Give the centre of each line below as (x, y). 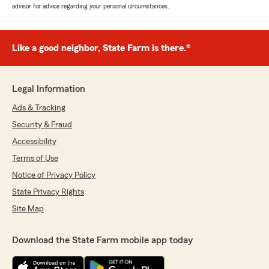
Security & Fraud (42, 125)
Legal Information (49, 89)
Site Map (28, 209)
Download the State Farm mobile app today (102, 240)
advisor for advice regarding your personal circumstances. (91, 6)
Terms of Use (35, 159)
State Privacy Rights (48, 192)
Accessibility (34, 142)
